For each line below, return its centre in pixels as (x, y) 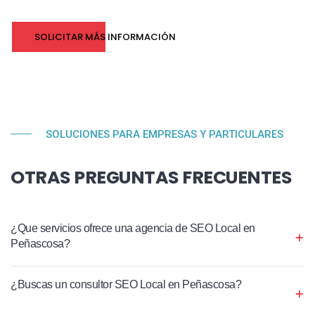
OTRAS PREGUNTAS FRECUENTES (151, 177)
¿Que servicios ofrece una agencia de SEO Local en (133, 228)
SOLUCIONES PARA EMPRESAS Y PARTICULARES (165, 134)
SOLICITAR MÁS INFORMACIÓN (105, 37)
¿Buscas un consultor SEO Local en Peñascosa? (126, 284)
